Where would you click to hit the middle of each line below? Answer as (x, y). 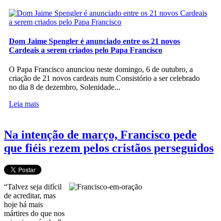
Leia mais (24, 104)
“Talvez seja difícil (33, 187)
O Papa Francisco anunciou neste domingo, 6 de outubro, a (101, 70)
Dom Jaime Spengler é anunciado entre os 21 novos (94, 41)
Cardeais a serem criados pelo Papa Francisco (86, 50)
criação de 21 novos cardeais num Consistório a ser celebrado (104, 78)
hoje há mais (23, 204)
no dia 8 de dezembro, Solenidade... (65, 87)
